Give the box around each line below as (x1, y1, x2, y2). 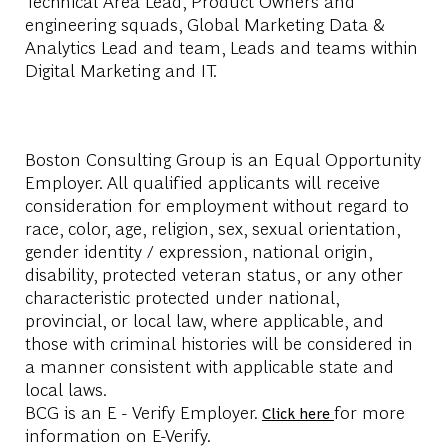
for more (333, 399, 405, 423)
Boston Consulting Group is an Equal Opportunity (24, 146, 421, 170)
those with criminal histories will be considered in (24, 330, 413, 354)
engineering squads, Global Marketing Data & (24, 11, 385, 35)
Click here (261, 402, 334, 422)
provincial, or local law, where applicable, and (24, 307, 384, 331)
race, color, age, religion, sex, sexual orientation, (24, 215, 400, 239)
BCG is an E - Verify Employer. (24, 399, 262, 423)
